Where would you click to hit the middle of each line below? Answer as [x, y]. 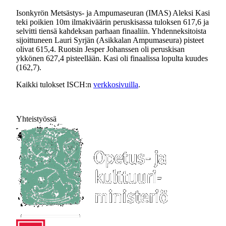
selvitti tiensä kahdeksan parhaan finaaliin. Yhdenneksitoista [111, 31]
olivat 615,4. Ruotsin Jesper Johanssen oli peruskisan [100, 49]
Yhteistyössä [36, 119]
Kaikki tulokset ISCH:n [55, 84]
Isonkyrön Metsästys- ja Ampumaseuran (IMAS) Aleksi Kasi [113, 13]
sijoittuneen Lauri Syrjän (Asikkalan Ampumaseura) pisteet [110, 40]
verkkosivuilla [116, 84]
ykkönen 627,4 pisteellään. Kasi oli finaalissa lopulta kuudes [112, 58]
